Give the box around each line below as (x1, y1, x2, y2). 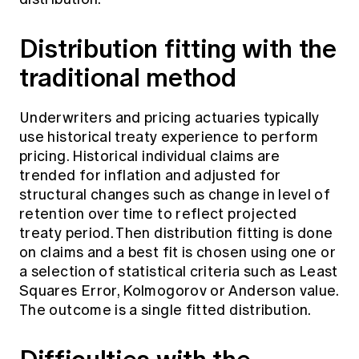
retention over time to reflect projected (19, 205, 297, 224)
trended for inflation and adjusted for (19, 167, 281, 185)
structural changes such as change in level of (19, 186, 331, 204)
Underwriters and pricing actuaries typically (19, 109, 320, 127)
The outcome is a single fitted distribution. (19, 301, 312, 320)
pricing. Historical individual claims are (19, 147, 280, 166)
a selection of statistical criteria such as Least (19, 263, 338, 281)
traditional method (19, 58, 236, 97)
